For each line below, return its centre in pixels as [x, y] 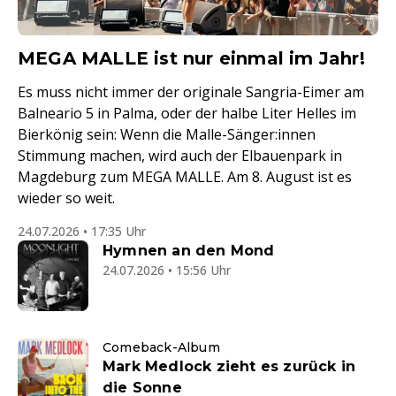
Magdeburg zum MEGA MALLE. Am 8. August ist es [185, 177]
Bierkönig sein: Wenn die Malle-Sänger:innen [167, 134]
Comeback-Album [161, 347]
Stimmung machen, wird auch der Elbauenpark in [180, 156]
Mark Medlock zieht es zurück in [229, 366]
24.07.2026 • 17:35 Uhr [82, 231]
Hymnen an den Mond [189, 251]
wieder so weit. [66, 198]
